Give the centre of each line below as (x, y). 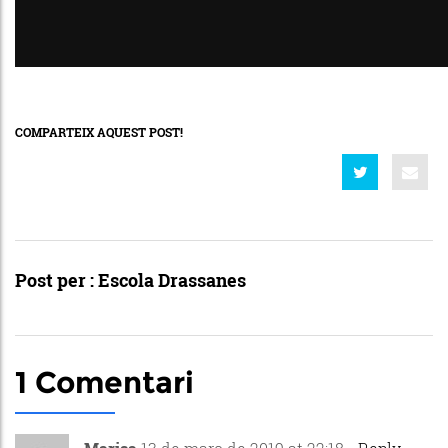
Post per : (56, 279)
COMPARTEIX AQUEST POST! (99, 131)
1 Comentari (104, 382)
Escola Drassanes (172, 279)
